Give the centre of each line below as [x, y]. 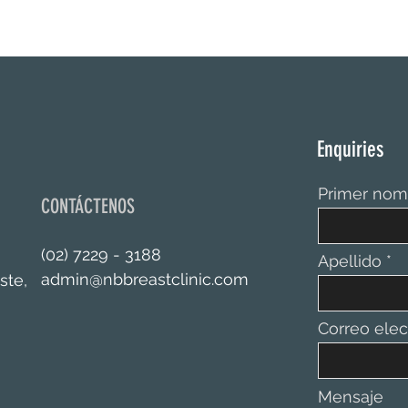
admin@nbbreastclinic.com [145, 279]
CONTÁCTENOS [88, 206]
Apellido [350, 261]
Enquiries [350, 149]
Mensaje [351, 397]
